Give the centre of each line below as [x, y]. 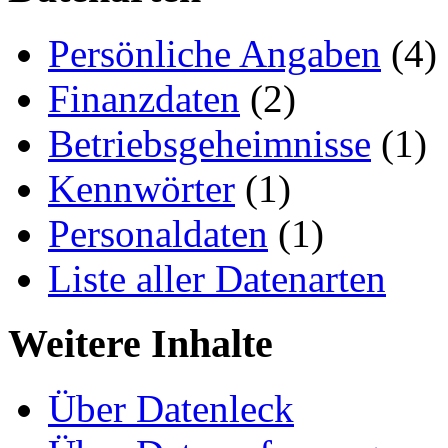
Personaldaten [158, 234]
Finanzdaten [144, 99]
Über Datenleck [171, 408]
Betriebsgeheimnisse [209, 144]
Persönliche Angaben [214, 54]
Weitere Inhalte [140, 343]
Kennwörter [141, 189]
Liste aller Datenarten [217, 279]
